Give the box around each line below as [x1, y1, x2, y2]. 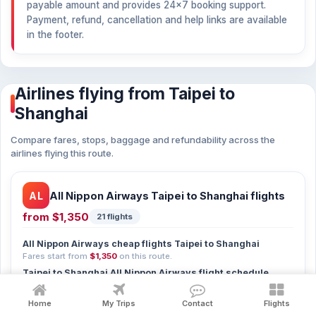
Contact [182, 298, 213, 308]
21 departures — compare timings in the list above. [23, 280, 225, 290]
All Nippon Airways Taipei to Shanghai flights [49, 189, 285, 202]
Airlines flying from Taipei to [15, 84, 235, 104]
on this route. [117, 251, 172, 261]
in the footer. [27, 29, 84, 40]
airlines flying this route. [11, 147, 114, 159]
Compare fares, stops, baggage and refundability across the [11, 134, 275, 145]
